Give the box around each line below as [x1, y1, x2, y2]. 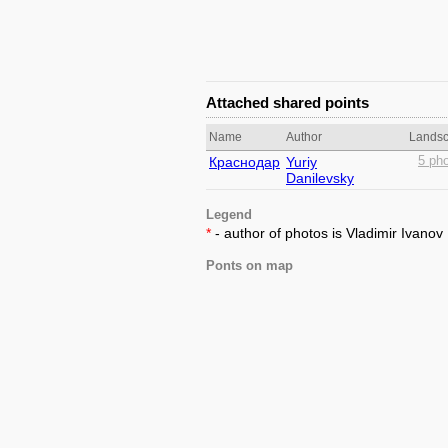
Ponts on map [206, 259, 293, 273]
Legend [206, 208, 252, 222]
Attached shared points [206, 94, 369, 111]
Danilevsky [286, 170, 354, 186]
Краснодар [209, 154, 280, 170]
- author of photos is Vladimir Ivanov [211, 225, 443, 241]
